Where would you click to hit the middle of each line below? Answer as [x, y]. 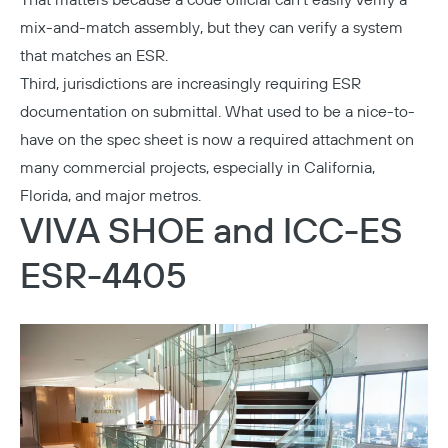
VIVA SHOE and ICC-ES [211, 233]
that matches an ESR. [94, 56]
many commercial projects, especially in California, [197, 168]
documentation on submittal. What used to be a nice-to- [217, 112]
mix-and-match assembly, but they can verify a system [211, 28]
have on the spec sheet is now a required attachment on [217, 140]
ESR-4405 [103, 278]
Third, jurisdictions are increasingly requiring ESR [190, 84]
